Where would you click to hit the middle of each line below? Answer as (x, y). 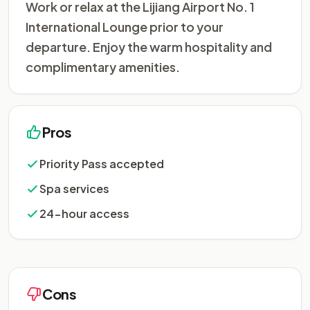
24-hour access (84, 213)
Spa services (74, 189)
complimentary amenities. (103, 67)
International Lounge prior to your (125, 27)
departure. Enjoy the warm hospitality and (149, 47)
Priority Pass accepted (102, 164)
